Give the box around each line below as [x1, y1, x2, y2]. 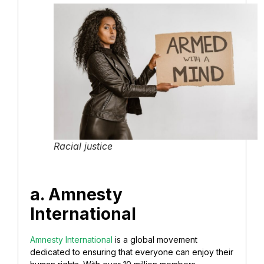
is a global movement [113, 235, 197, 245]
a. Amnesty [30, 184, 123, 205]
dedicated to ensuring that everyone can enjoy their [30, 247, 233, 258]
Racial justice [54, 140, 113, 152]
